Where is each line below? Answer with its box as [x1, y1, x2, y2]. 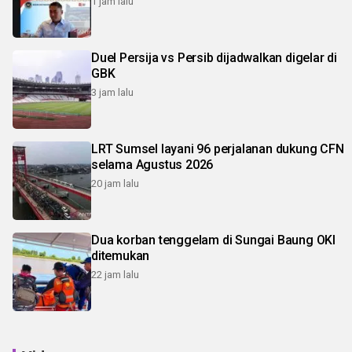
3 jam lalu [91, 86, 134, 99]
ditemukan [91, 248, 150, 264]
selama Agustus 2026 [91, 157, 214, 173]
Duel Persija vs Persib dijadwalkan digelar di [91, 50, 337, 66]
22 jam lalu [91, 269, 139, 281]
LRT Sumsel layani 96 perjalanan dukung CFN [91, 141, 344, 157]
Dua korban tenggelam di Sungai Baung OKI [91, 233, 335, 248]
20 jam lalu [91, 178, 139, 190]
